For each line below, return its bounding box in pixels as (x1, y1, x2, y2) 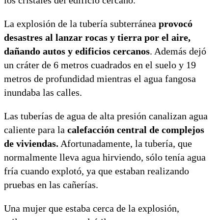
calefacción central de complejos (65, 124, 204, 135)
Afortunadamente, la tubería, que (58, 137, 192, 149)
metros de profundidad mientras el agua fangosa (4, 73, 196, 84)
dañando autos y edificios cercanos (4, 45, 150, 56)
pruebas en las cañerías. (4, 179, 98, 190)
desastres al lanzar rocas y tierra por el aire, (4, 31, 191, 43)
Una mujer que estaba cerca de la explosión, (4, 202, 179, 214)
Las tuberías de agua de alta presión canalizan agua (4, 110, 208, 121)
